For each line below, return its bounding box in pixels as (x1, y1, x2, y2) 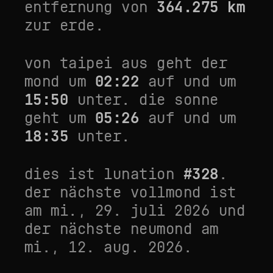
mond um (24, 72, 95, 91)
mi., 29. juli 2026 (51, 201, 210, 220)
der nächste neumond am (24, 219, 219, 238)
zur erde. (24, 16, 104, 35)
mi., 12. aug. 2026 (24, 238, 183, 257)
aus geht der (112, 54, 228, 73)
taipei (59, 54, 113, 73)
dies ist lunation (24, 165, 183, 183)
